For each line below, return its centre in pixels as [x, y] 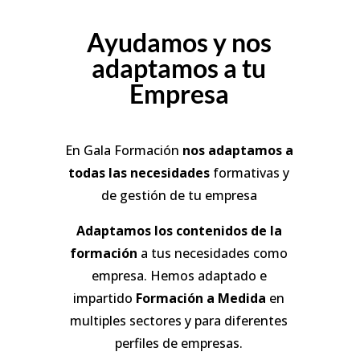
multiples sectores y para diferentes [179, 320]
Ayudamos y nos [179, 42]
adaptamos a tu [179, 67]
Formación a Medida [201, 298]
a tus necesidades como [214, 253]
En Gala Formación [123, 150]
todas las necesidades [139, 172]
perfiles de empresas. [179, 343]
